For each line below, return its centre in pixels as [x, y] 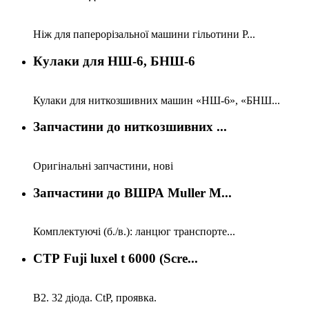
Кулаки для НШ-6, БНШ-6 [114, 61]
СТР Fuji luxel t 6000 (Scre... [116, 259]
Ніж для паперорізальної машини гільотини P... [144, 34]
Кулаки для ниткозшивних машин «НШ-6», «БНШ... [157, 100]
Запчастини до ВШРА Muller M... [132, 192]
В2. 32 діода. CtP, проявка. [96, 297]
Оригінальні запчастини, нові [103, 166]
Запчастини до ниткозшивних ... [130, 127]
